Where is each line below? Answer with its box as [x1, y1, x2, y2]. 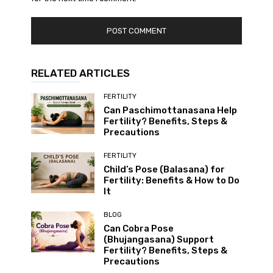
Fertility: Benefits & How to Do [103, 174, 239, 186]
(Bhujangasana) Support [103, 233, 214, 245]
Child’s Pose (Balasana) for [103, 163, 225, 175]
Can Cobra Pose [103, 222, 174, 234]
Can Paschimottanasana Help [103, 104, 237, 116]
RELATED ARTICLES [31, 66, 130, 79]
